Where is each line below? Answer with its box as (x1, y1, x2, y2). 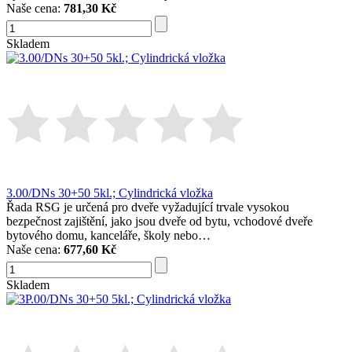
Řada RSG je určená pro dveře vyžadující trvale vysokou (6, 200, 289, 214)
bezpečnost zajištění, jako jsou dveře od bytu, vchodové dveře (6, 214, 313, 229)
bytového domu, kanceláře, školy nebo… (6, 229, 211, 243)
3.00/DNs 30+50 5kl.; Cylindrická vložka (6, 186, 213, 200)
